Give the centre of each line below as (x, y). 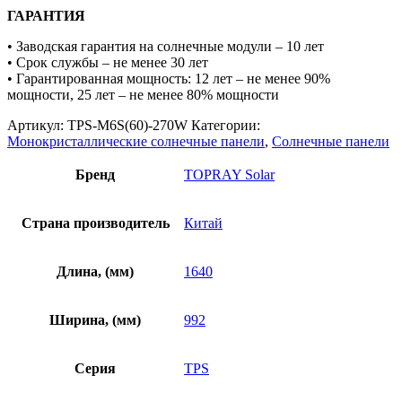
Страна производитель (95, 223)
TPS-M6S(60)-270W (127, 126)
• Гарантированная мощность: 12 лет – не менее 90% (169, 79)
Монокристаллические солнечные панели (136, 142)
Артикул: (37, 126)
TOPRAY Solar (229, 175)
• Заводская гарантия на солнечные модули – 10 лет (166, 47)
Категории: (226, 126)
